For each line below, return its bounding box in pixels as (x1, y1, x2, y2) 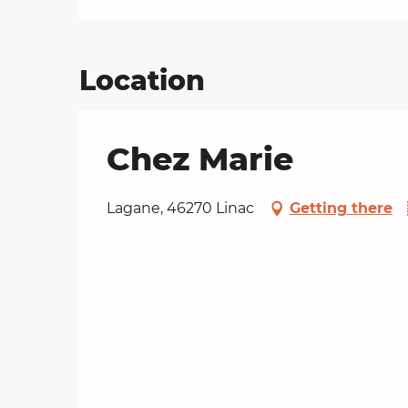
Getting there (290, 199, 393, 218)
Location (79, 64, 205, 98)
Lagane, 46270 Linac (107, 199, 254, 218)
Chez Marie (107, 139, 293, 179)
